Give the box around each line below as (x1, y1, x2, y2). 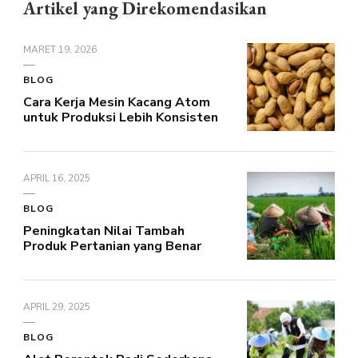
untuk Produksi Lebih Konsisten (23, 108, 218, 126)
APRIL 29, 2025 (23, 300, 90, 313)
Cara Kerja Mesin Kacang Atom (23, 93, 210, 111)
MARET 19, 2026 (23, 42, 97, 56)
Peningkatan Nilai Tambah (23, 221, 185, 240)
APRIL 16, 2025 (23, 171, 90, 185)
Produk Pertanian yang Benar (23, 237, 201, 255)
